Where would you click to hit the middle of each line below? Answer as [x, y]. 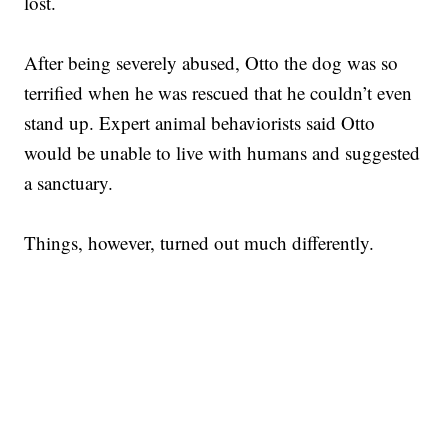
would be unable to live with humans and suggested [222, 153]
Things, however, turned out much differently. [199, 243]
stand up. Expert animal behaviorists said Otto [200, 123]
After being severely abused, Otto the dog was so [211, 63]
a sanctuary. [69, 183]
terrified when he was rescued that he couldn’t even [218, 93]
